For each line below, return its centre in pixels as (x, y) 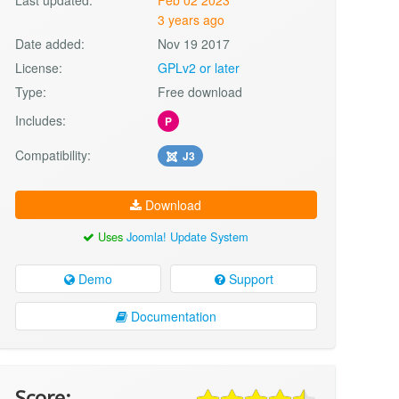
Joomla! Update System (188, 236)
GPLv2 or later (199, 67)
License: (38, 67)
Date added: (49, 43)
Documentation (171, 317)
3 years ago (191, 19)
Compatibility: (53, 155)
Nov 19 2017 (194, 43)
